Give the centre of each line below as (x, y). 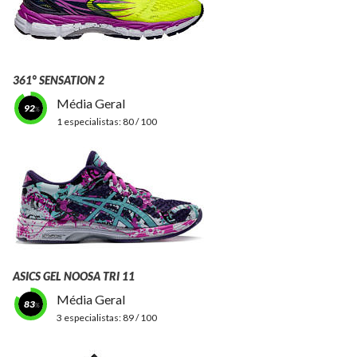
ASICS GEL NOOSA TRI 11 (74, 276)
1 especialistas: (90, 121)
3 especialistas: (90, 317)
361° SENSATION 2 (59, 80)
